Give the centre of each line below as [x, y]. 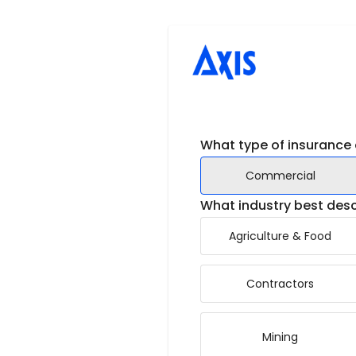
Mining [280, 337]
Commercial [280, 176]
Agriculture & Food [280, 236]
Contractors [280, 284]
